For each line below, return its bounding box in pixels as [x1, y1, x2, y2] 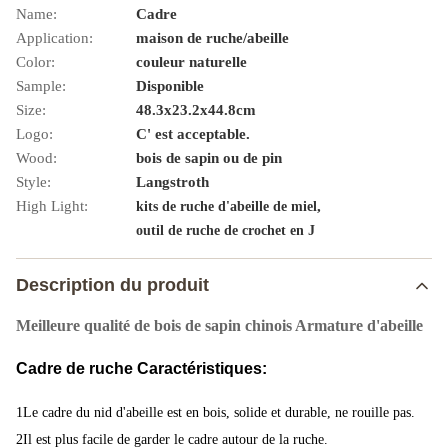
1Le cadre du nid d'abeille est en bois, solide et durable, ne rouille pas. [16, 405, 415, 420]
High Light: [16, 198, 88, 214]
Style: [16, 174, 51, 190]
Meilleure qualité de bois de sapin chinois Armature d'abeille [16, 317, 423, 334]
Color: [16, 54, 55, 70]
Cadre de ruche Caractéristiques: [16, 360, 267, 377]
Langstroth [136, 174, 209, 190]
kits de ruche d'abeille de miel [136, 199, 317, 214]
